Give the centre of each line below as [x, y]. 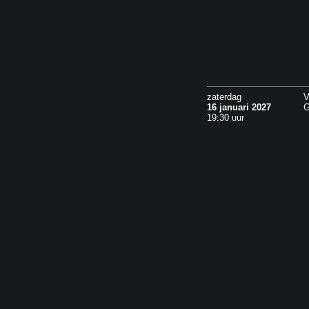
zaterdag [224, 97]
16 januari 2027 [239, 107]
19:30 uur [226, 118]
